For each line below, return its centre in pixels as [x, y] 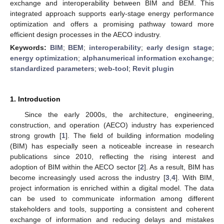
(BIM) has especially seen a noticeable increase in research [112, 146]
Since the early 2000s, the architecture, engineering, [119, 114]
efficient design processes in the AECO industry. [85, 34]
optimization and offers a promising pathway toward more [112, 24]
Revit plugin [153, 68]
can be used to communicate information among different [112, 198]
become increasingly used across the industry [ [88, 177]
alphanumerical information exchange [147, 58]
